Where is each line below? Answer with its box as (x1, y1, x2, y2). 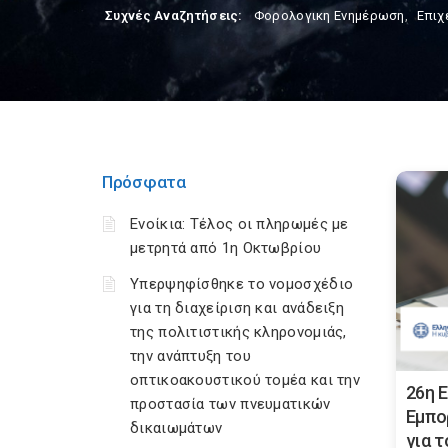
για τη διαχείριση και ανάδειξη (130, 299, 345, 317)
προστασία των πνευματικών (130, 395, 331, 413)
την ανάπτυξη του (130, 347, 251, 365)
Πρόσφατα (102, 172, 186, 192)
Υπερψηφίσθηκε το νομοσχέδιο (130, 275, 354, 293)
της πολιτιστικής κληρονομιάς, (130, 323, 347, 341)
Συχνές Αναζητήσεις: (105, 8, 243, 23)
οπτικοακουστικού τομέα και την (130, 371, 360, 389)
